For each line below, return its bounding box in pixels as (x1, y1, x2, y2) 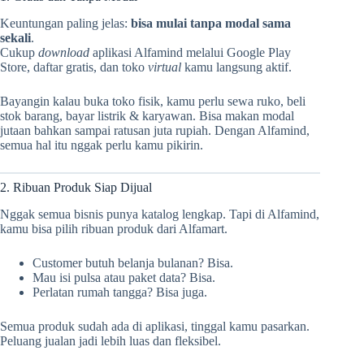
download (38, 45, 93, 60)
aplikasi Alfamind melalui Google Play (93, 45, 291, 60)
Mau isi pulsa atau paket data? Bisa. (32, 270, 215, 284)
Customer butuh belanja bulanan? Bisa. (32, 255, 233, 270)
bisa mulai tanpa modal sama (131, 16, 291, 31)
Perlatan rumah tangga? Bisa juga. (32, 284, 207, 299)
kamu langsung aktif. (184, 60, 292, 75)
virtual (148, 60, 184, 75)
